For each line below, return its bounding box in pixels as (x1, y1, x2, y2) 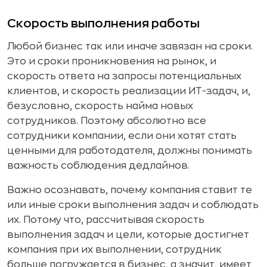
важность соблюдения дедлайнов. (7, 160, 190, 170)
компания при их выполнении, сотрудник (7, 244, 222, 254)
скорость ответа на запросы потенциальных (7, 71, 241, 81)
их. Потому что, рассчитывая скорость (7, 215, 204, 225)
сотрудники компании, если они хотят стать (7, 131, 237, 141)
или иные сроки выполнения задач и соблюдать (7, 200, 259, 210)
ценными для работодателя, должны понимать (7, 145, 252, 156)
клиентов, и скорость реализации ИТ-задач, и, (7, 86, 250, 96)
